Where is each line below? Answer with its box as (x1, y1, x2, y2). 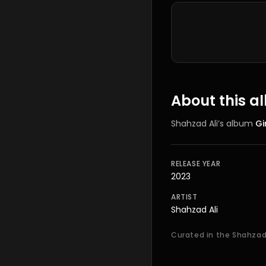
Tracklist (170, 1, 211, 15)
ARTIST (171, 192, 198, 202)
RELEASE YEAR (171, 159, 221, 169)
